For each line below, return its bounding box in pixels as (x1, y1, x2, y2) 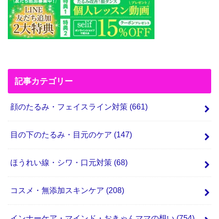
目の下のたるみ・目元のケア (10, 131, 114, 139)
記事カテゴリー (14, 76, 73, 86)
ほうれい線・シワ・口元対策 (10, 158, 114, 167)
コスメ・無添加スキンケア (10, 186, 106, 195)
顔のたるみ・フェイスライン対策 (10, 103, 130, 111)
